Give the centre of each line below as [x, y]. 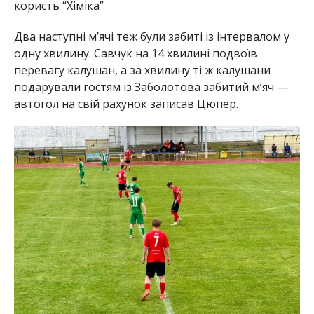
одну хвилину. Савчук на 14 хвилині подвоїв [135, 53]
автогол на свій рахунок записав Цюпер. [126, 103]
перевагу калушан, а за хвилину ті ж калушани [142, 70]
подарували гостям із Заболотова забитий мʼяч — [151, 87]
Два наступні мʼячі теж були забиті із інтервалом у [151, 36]
